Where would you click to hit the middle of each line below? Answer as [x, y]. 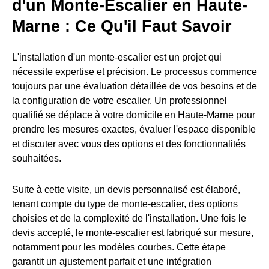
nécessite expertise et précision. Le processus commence [134, 72]
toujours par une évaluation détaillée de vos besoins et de [134, 86]
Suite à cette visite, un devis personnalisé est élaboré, [126, 190]
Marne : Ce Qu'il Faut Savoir [122, 26]
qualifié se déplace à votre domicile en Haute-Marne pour [134, 115]
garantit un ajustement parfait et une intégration [112, 262]
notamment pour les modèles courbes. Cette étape [119, 247]
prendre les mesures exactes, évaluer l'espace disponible [134, 130]
